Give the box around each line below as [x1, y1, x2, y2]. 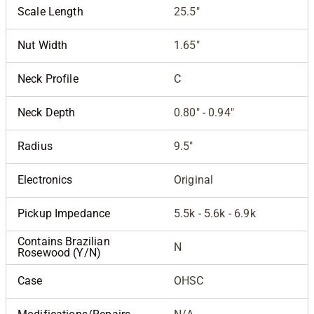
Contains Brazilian [18, 234, 110, 248]
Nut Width [18, 38, 68, 52]
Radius [18, 139, 53, 153]
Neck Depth [18, 105, 76, 119]
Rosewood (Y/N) [18, 245, 102, 259]
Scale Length [18, 4, 83, 18]
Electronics [18, 172, 73, 186]
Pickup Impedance [18, 206, 111, 220]
